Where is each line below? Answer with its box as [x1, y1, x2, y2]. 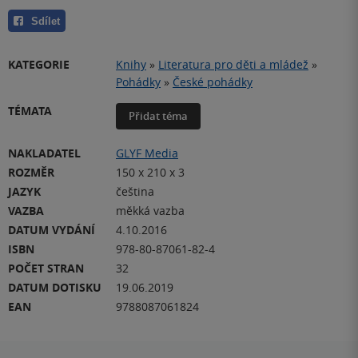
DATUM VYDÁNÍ [8, 221, 95, 237]
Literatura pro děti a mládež [158, 56, 308, 72]
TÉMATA [8, 102, 52, 118]
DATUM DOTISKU [8, 279, 101, 295]
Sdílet [31, 14, 60, 27]
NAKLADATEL [8, 145, 81, 161]
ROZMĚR [8, 164, 54, 180]
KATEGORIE [8, 56, 70, 72]
